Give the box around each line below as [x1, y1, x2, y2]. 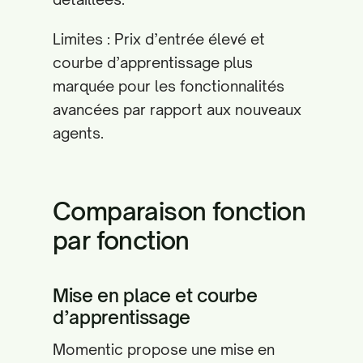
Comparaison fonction [53, 196, 305, 226]
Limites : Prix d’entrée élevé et [53, 30, 265, 48]
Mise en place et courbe [53, 284, 258, 306]
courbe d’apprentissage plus [53, 53, 253, 71]
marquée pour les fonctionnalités [53, 77, 284, 95]
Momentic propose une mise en [53, 340, 275, 358]
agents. [53, 124, 104, 142]
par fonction [53, 225, 190, 255]
